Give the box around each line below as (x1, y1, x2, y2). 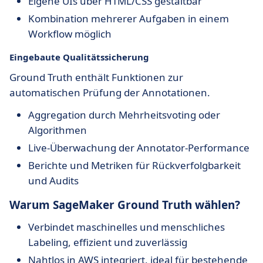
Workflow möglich (28, 27, 112, 41)
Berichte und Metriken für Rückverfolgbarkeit (28, 159, 241, 172)
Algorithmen (28, 123, 87, 137)
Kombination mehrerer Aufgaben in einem (28, 12, 229, 25)
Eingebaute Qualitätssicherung (9, 51, 149, 63)
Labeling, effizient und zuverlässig (28, 235, 187, 249)
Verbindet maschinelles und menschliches (28, 220, 225, 234)
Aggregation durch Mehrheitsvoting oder (28, 108, 220, 122)
